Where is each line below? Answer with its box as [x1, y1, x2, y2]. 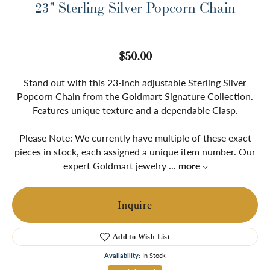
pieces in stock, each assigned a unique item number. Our [14, 145, 256, 159]
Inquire [118, 198, 152, 211]
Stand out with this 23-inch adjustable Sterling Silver [24, 75, 246, 90]
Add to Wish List [112, 233, 171, 242]
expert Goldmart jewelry [63, 159, 169, 173]
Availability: [104, 251, 140, 260]
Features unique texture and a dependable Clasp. [32, 103, 238, 118]
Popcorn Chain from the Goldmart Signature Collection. [17, 89, 253, 104]
